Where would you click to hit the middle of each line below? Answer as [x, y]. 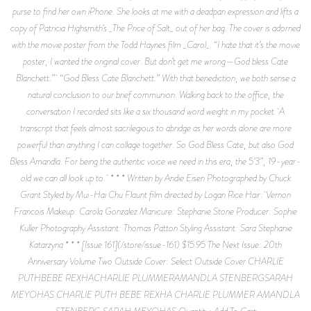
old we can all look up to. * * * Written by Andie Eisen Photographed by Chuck [155, 177]
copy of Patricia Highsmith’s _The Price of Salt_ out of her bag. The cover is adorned [155, 27]
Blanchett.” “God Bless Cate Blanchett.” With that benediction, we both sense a [155, 77]
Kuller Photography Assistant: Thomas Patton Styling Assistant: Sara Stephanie [155, 227]
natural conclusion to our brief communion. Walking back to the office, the [155, 94]
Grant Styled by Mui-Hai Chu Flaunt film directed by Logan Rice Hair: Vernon [155, 194]
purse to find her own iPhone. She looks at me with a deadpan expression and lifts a [155, 11]
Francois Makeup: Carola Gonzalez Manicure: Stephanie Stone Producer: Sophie [155, 211]
